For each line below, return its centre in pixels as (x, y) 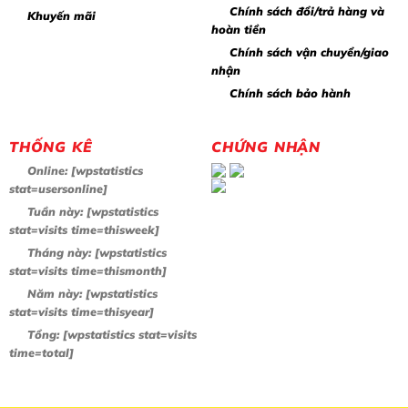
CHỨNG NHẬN (266, 146)
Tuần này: (55, 212)
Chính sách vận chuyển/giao (309, 51)
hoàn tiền (239, 29)
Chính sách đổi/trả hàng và (307, 10)
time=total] (41, 353)
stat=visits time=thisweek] (84, 230)
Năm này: (55, 294)
